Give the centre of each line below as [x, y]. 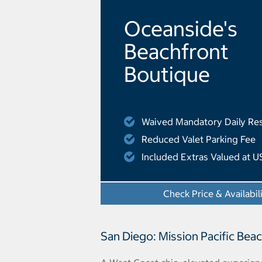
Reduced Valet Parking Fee [199, 139]
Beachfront [176, 51]
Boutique [167, 74]
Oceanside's [181, 28]
